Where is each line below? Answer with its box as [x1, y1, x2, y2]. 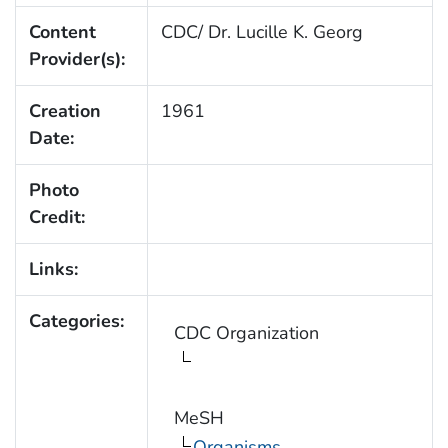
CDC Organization [173, 320, 319, 345]
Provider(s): [28, 46, 125, 71]
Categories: [28, 308, 124, 333]
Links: [28, 256, 78, 281]
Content [28, 19, 96, 44]
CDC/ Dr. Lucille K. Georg [160, 19, 363, 44]
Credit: [28, 204, 85, 229]
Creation [28, 98, 101, 123]
